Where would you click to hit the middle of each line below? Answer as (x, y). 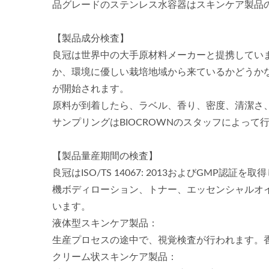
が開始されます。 (91, 89)
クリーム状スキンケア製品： (115, 257)
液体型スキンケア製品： (105, 223)
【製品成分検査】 (91, 38)
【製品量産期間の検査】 (105, 156)
